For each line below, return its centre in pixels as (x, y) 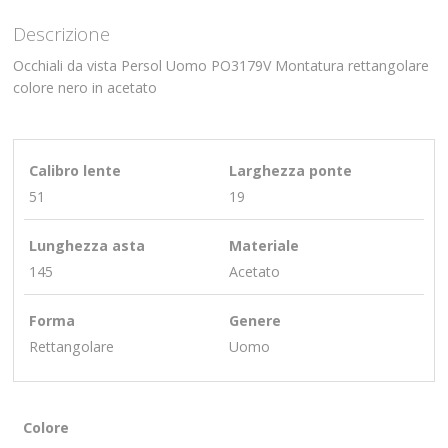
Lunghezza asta (87, 246)
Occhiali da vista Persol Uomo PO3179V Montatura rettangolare (221, 65)
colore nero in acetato (85, 87)
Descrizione (62, 33)
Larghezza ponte (290, 171)
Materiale (263, 246)
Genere (254, 321)
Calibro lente (75, 171)
